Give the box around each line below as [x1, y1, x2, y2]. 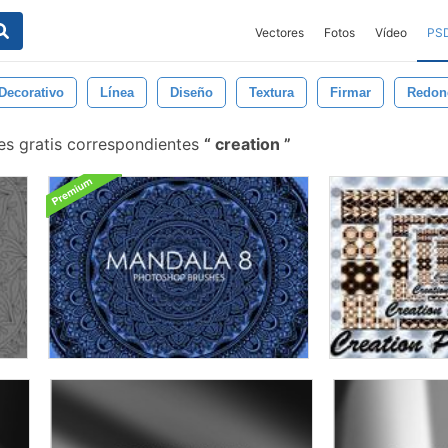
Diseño [170, 85, 213, 100]
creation [211, 134, 284, 154]
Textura [249, 85, 294, 100]
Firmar [330, 85, 371, 100]
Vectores [255, 25, 304, 40]
